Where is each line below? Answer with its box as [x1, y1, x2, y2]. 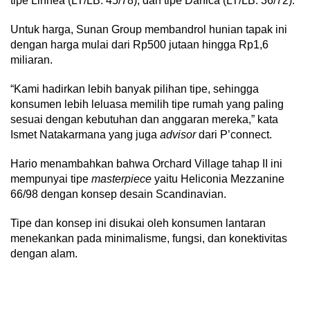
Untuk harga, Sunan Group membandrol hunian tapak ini [10, 23, 287, 35]
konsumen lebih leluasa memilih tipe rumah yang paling [10, 98, 284, 110]
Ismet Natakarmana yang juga [10, 128, 160, 140]
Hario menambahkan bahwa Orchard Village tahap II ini [10, 157, 282, 170]
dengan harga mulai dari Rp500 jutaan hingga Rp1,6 [10, 38, 268, 51]
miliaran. [10, 53, 55, 66]
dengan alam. [10, 247, 80, 259]
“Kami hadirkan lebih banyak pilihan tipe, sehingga [10, 82, 259, 95]
